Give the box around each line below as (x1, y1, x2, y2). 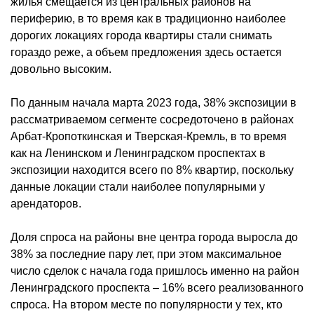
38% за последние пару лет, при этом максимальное (11, 247, 282, 260)
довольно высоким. (11, 62, 111, 75)
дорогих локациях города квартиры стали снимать (11, 29, 272, 41)
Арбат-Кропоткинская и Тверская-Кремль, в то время (11, 130, 287, 142)
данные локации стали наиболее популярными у (11, 180, 265, 193)
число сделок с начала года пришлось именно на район (11, 264, 299, 277)
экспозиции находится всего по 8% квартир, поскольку (11, 163, 294, 176)
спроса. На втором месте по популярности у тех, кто (11, 298, 282, 310)
